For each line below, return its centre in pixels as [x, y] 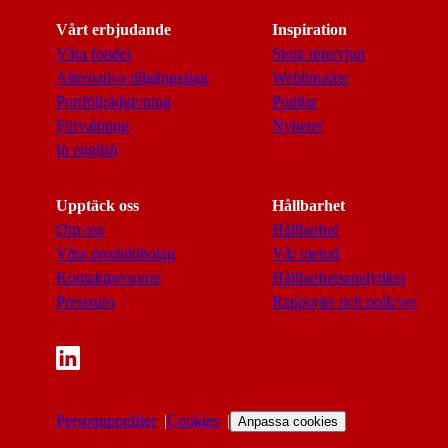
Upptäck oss [97, 205]
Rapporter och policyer [344, 301]
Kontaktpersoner [108, 277]
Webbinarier [310, 77]
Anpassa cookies [288, 421]
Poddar [294, 101]
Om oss [80, 229]
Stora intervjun [318, 53]
